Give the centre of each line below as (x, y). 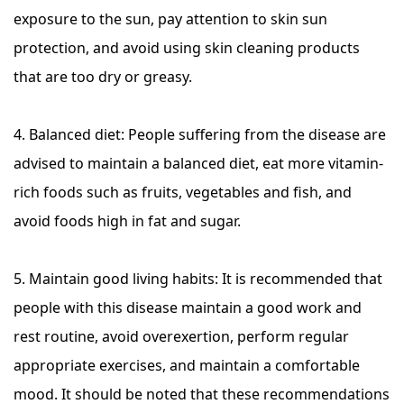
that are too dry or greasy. (103, 77)
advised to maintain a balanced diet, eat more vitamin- (198, 163)
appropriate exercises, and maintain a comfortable (187, 365)
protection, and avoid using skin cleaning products (187, 48)
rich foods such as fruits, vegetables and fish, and (183, 192)
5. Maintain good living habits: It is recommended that (198, 279)
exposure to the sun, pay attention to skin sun (170, 19)
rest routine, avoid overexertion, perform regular (181, 336)
